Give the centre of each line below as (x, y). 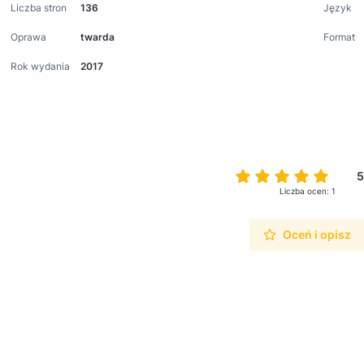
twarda (98, 37)
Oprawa (28, 37)
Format (339, 37)
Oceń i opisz (317, 234)
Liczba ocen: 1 (307, 191)
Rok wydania (40, 66)
